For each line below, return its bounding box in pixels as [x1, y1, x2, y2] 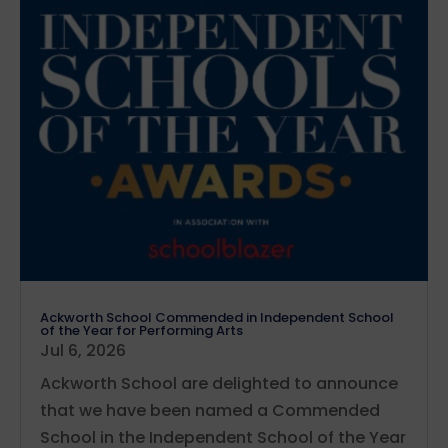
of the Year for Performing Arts [40, 321, 243, 341]
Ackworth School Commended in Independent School [40, 308, 394, 328]
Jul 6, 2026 [40, 339, 126, 363]
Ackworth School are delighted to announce [40, 372, 398, 396]
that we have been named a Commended [40, 399, 380, 423]
